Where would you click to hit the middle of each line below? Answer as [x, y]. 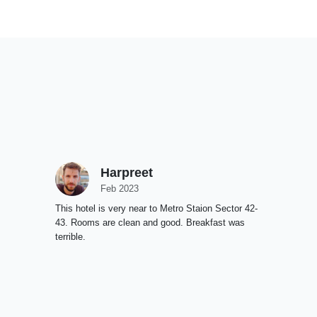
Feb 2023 [120, 189]
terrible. [70, 237]
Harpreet [127, 172]
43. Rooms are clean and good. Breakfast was [150, 223]
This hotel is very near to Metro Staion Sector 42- [156, 208]
